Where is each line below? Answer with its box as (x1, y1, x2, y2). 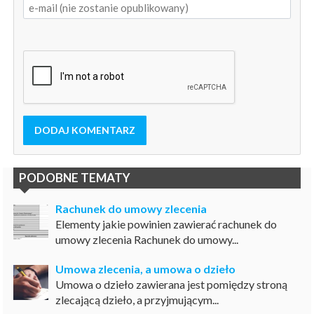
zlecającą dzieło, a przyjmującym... (55, 292, 219, 306)
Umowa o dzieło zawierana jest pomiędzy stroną (55, 277, 288, 291)
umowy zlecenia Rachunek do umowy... (55, 232, 239, 246)
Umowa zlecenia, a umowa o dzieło (55, 261, 236, 275)
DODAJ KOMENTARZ (34, 124, 135, 137)
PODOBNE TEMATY (19, 170, 131, 185)
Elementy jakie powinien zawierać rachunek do (55, 217, 278, 231)
